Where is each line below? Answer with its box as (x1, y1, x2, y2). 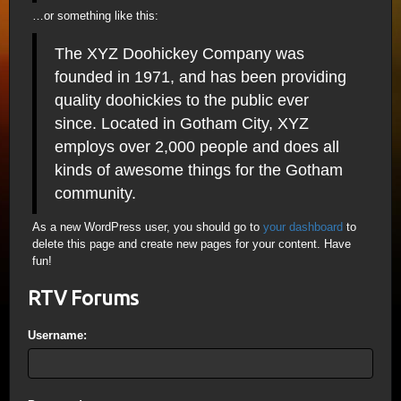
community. (55, 184, 136, 202)
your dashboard (263, 220, 343, 234)
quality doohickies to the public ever (55, 91, 309, 109)
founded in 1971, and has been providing (55, 68, 346, 86)
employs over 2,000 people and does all (55, 138, 339, 156)
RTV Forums (28, 286, 139, 309)
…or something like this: (32, 9, 158, 22)
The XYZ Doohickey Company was (55, 45, 304, 63)
